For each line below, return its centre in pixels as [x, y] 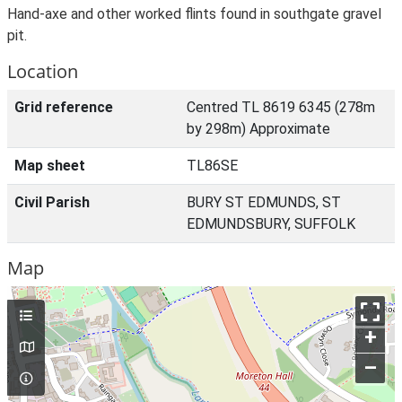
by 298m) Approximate [258, 129]
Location [43, 71]
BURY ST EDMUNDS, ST [264, 202]
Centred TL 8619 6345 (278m [281, 107]
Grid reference [64, 107]
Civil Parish [52, 202]
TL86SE [212, 166]
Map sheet [50, 166]
